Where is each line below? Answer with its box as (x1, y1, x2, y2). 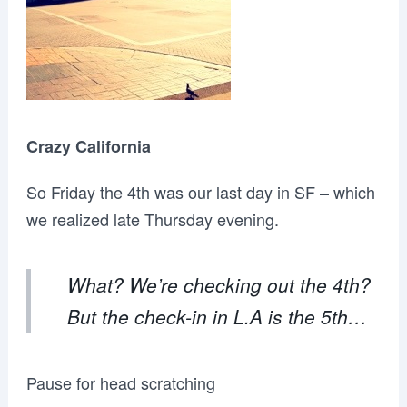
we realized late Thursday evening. (25, 207, 279, 231)
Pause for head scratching (25, 371, 215, 394)
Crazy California (25, 134, 151, 158)
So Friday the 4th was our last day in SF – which (25, 180, 375, 203)
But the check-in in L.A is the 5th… (66, 303, 367, 330)
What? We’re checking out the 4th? (66, 271, 371, 298)
